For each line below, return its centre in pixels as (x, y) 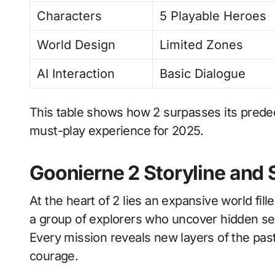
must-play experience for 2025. (116, 131)
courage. (54, 256)
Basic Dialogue (203, 74)
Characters (70, 16)
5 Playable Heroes (213, 16)
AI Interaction (76, 74)
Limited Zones (202, 45)
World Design (76, 45)
